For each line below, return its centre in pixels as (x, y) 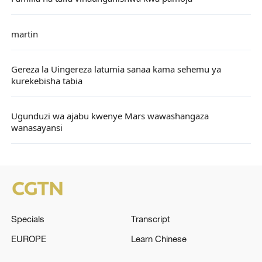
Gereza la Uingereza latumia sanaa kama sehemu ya (116, 70)
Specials (27, 219)
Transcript (151, 219)
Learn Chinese (159, 239)
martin (24, 35)
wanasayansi (39, 128)
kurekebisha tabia (49, 81)
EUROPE (28, 239)
